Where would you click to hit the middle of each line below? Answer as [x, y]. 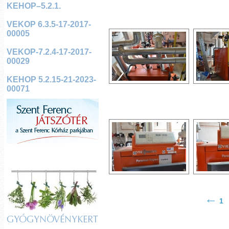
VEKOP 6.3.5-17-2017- [49, 24]
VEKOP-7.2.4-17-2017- [49, 52]
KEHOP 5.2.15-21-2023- [51, 79]
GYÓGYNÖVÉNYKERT [52, 220]
